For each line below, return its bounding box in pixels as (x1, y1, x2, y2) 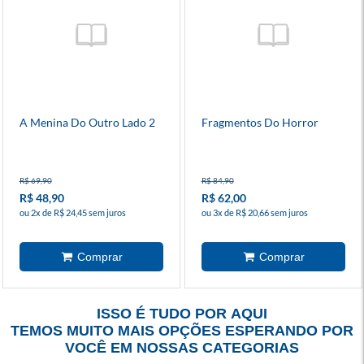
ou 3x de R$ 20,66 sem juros (201, 206, 308, 218)
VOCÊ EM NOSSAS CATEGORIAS (65, 339, 299, 356)
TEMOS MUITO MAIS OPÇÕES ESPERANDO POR (11, 322, 353, 339)
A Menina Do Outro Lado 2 (19, 115, 155, 129)
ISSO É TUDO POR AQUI (97, 305, 267, 322)
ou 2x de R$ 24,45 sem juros (19, 206, 126, 218)
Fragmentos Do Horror (201, 115, 318, 129)
